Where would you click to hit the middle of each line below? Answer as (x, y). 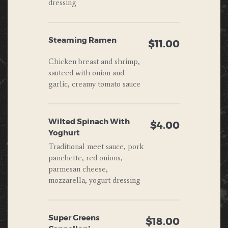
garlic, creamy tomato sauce (94, 84)
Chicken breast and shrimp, (94, 61)
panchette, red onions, (85, 158)
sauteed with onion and (86, 73)
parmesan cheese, (78, 169)
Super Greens (74, 218)
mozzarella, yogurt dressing (94, 180)
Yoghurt (64, 133)
